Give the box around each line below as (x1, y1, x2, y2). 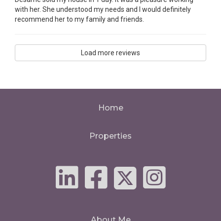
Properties (89, 131, 132, 141)
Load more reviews (81, 48, 140, 57)
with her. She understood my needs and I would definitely (15, 5, 191, 13)
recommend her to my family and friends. (15, 15, 144, 23)
